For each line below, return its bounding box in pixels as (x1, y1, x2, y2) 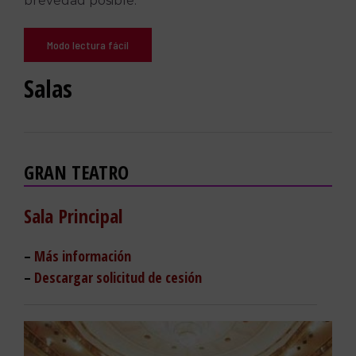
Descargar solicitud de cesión (33, 267, 202, 287)
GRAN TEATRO (23, 159, 129, 186)
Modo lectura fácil (46, 38, 129, 52)
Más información (33, 246, 131, 265)
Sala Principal (23, 203, 122, 230)
